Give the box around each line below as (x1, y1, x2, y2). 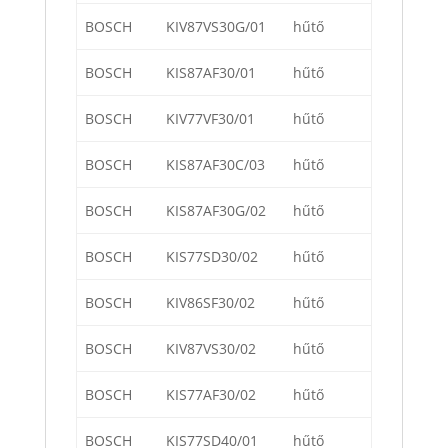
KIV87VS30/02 (166, 339, 256, 359)
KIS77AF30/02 (166, 385, 256, 405)
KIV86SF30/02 (166, 293, 255, 313)
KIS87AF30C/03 (166, 155, 265, 175)
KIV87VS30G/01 (166, 17, 266, 37)
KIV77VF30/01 (166, 109, 255, 129)
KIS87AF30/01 (166, 63, 256, 83)
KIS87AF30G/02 (166, 201, 266, 221)
